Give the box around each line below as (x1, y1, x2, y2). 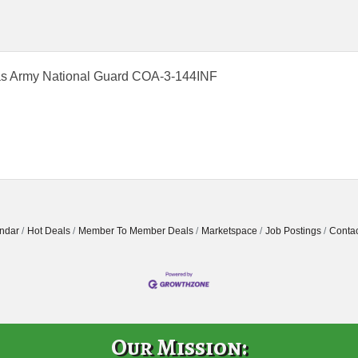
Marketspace (201, 225, 257, 237)
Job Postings (265, 225, 321, 237)
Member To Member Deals (78, 225, 193, 237)
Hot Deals (26, 225, 70, 237)
